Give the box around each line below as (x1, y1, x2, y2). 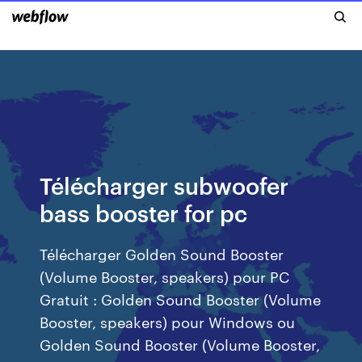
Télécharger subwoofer (40, 170, 289, 200)
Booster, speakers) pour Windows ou (40, 311, 296, 331)
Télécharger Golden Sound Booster (40, 243, 284, 263)
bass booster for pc (40, 197, 248, 227)
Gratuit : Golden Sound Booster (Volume (40, 288, 322, 309)
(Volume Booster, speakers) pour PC (40, 266, 290, 286)
